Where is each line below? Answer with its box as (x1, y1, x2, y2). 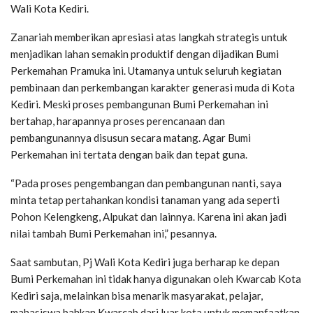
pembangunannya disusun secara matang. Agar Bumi (10, 131, 251, 144)
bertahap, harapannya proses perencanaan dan (10, 114, 225, 127)
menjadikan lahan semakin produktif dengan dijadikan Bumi (10, 47, 279, 60)
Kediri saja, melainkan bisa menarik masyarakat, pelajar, (10, 289, 263, 302)
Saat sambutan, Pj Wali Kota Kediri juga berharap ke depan (10, 255, 279, 268)
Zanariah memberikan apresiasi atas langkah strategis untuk (10, 30, 287, 43)
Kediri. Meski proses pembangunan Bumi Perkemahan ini (10, 97, 268, 110)
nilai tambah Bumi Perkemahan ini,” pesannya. (10, 226, 217, 240)
